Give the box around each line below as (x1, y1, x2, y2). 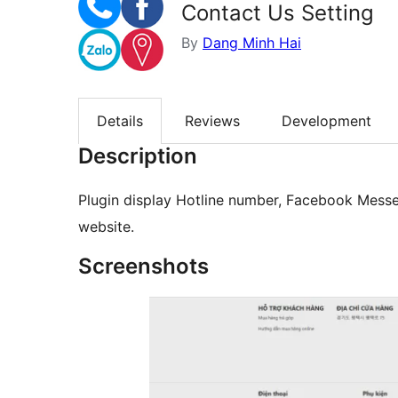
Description (78, 143, 197, 170)
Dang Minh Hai (203, 34, 301, 52)
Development (282, 112, 371, 131)
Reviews (185, 112, 240, 131)
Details (97, 112, 143, 131)
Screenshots (78, 253, 209, 280)
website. (78, 218, 134, 236)
